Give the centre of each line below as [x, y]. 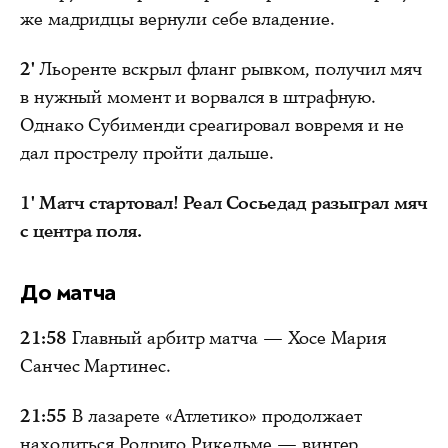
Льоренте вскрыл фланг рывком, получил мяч [228, 68]
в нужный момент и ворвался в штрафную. [198, 96]
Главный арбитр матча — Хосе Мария [226, 337]
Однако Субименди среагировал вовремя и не [212, 124]
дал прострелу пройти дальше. [147, 152]
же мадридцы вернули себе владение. [177, 18]
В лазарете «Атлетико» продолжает [214, 415]
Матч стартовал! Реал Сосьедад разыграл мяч [233, 202]
